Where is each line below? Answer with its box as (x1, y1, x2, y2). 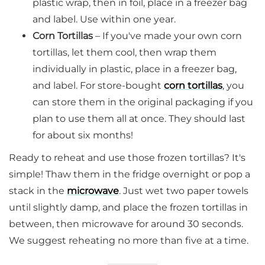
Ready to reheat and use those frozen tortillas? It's (9, 151, 245, 163)
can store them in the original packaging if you (33, 96, 253, 108)
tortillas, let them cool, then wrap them (33, 46, 216, 58)
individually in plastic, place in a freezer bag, (33, 63, 237, 75)
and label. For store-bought (33, 79, 164, 91)
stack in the (9, 185, 67, 196)
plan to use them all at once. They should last (33, 112, 245, 124)
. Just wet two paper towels (119, 185, 248, 196)
